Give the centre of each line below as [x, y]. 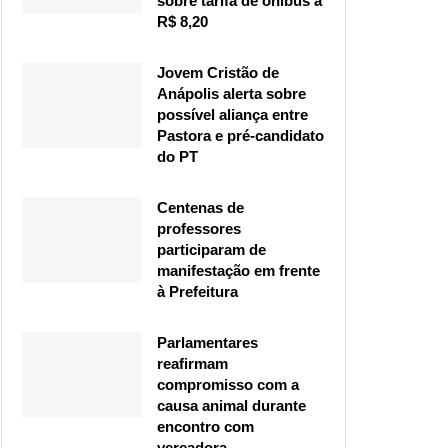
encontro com [205, 427]
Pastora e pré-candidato [240, 136]
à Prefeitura [197, 292]
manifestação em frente [238, 271]
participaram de [211, 250]
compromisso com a [228, 385]
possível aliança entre [232, 115]
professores [199, 229]
